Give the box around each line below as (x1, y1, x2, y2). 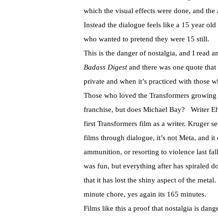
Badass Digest (84, 63, 127, 72)
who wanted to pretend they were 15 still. (84, 35, 209, 43)
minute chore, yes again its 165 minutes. (84, 190, 206, 199)
